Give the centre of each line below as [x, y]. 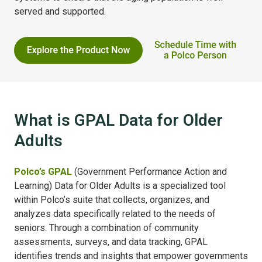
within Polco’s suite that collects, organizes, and [112, 200]
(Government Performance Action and [149, 172]
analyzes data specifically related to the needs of [115, 214]
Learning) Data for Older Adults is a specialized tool [120, 186]
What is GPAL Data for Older [118, 120]
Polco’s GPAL [43, 172]
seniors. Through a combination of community [106, 228]
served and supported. [60, 11]
